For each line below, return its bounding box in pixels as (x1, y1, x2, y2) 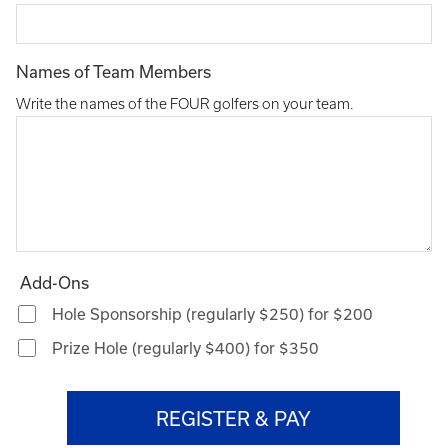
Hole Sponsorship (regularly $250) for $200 (52, 305, 373, 324)
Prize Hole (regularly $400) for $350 (52, 339, 319, 358)
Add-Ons (20, 273, 89, 293)
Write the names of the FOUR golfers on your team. (16, 96, 357, 113)
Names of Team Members (16, 62, 211, 82)
